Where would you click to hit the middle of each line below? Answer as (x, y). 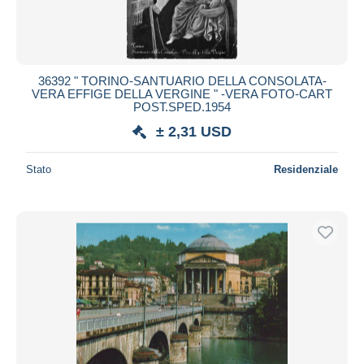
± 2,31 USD (194, 131)
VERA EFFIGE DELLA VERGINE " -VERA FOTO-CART (182, 93)
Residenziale (306, 169)
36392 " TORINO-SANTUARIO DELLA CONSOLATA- (182, 80)
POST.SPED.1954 (182, 106)
